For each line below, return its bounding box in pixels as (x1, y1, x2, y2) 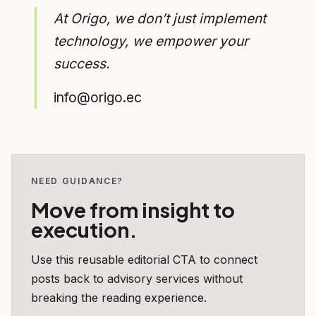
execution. (31, 216, 138, 242)
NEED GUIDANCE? (31, 175, 124, 186)
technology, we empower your (54, 32, 249, 50)
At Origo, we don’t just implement (54, 10, 267, 28)
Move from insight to (31, 196, 236, 222)
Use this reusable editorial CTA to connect (31, 252, 258, 267)
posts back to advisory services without (31, 271, 243, 286)
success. (54, 55, 111, 73)
